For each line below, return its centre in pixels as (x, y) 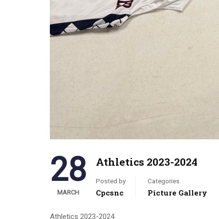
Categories (164, 181)
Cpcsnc (110, 193)
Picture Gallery (177, 193)
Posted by (111, 181)
